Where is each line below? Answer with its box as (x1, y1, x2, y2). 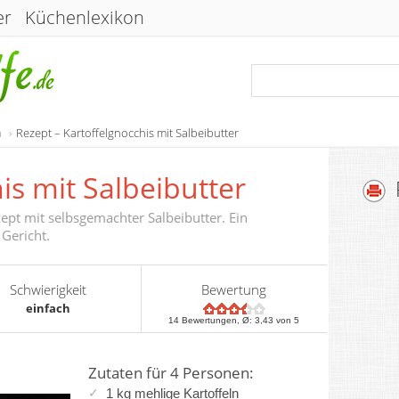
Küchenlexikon (25, 5, 144, 29)
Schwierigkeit (9, 281, 86, 298)
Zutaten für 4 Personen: (88, 362, 254, 383)
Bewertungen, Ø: (179, 315, 256, 325)
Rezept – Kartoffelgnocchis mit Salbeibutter (16, 125, 239, 141)
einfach (25, 300, 70, 316)
